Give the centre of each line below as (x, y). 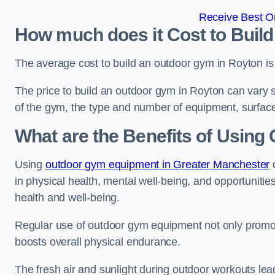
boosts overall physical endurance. (99, 242)
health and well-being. (68, 198)
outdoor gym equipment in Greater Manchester (157, 165)
